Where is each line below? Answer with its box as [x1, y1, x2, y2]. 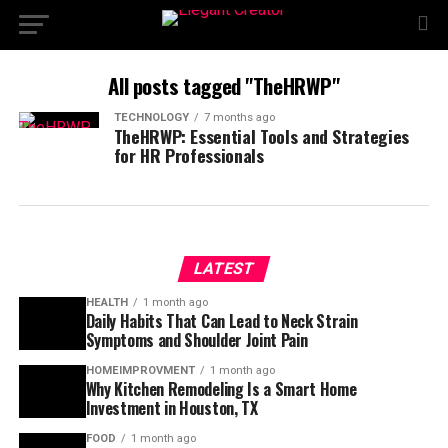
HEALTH [85, 296, 128, 309]
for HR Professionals [113, 142, 264, 168]
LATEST [191, 259, 257, 278]
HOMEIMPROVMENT [85, 364, 195, 377]
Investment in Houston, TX [85, 396, 258, 420]
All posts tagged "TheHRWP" [108, 70, 340, 101]
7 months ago [203, 111, 275, 124]
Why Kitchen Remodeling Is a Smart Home [85, 377, 357, 401]
